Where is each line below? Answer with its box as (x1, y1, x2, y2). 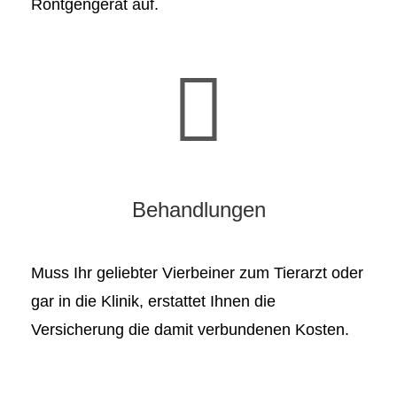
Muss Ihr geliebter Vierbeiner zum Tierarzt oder (31, 263, 363, 282)
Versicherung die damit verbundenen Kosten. (31, 320, 349, 339)
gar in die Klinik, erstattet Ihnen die (31, 292, 276, 310)
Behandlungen (131, 197, 266, 222)
